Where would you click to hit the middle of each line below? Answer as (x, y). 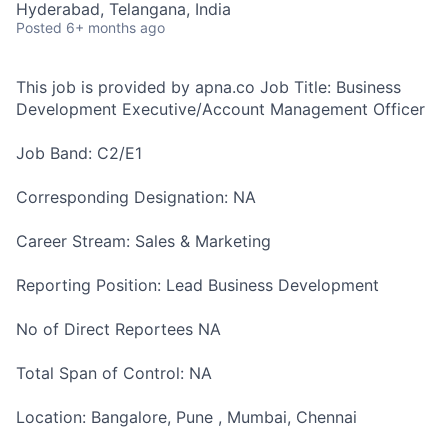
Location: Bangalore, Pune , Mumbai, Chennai (186, 417)
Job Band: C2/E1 (79, 153)
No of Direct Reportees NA (118, 329)
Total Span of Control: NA (114, 373)
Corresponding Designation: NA (136, 197)
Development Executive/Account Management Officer (220, 109)
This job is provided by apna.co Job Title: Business (208, 87)
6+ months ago (115, 27)
